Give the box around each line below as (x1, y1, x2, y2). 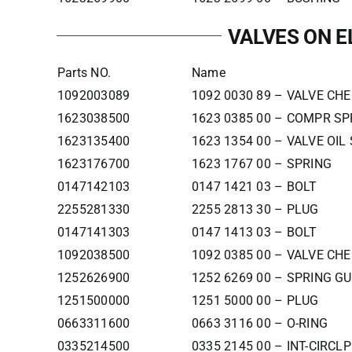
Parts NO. (57, 65, 112, 80)
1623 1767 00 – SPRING (191, 156, 332, 171)
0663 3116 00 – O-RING (191, 316, 328, 331)
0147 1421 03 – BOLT (191, 179, 317, 194)
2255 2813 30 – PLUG (191, 202, 319, 217)
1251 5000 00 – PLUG (191, 293, 319, 308)
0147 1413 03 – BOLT (191, 225, 317, 240)
